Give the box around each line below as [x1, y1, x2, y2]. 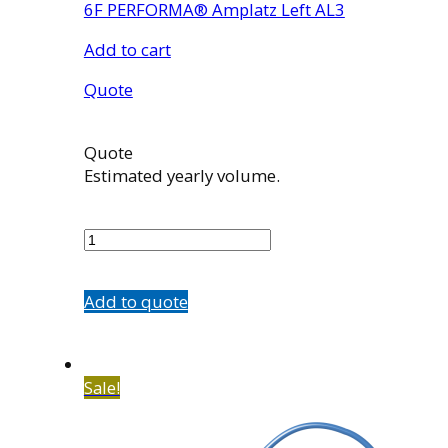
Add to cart [83, 38, 171, 62]
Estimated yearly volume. [83, 163, 280, 187]
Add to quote [83, 290, 188, 314]
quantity [82, 248, 149, 272]
